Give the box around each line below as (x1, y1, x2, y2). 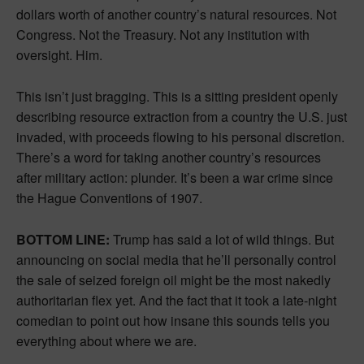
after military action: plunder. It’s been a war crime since (16, 167, 333, 187)
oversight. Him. (16, 45, 102, 64)
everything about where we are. (16, 331, 197, 350)
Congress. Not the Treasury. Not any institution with (16, 24, 310, 44)
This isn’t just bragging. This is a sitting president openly (16, 86, 338, 106)
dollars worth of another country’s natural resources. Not (16, 4, 336, 24)
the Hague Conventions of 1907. (16, 188, 202, 207)
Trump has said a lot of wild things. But (110, 229, 334, 249)
